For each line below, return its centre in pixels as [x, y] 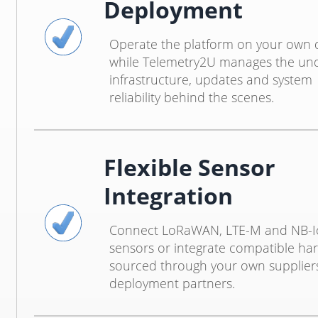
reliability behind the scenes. [191, 97]
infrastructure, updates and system [210, 79]
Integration [168, 196]
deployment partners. [172, 283]
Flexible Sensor [189, 167]
